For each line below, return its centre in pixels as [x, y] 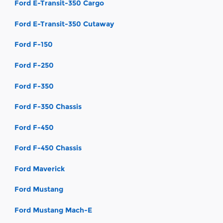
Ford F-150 [34, 45]
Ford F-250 [34, 65]
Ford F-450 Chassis [48, 148]
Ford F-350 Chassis [48, 107]
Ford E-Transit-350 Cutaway [64, 24]
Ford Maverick [40, 168]
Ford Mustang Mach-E [53, 210]
